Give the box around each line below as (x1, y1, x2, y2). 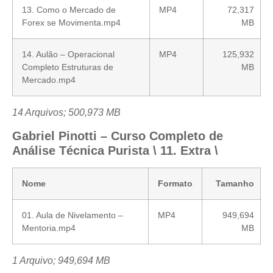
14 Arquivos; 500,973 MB (12, 107, 121, 118)
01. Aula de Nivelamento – (22, 210, 123, 221)
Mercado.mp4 (22, 74, 76, 85)
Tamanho (216, 179, 254, 189)
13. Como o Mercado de (22, 4, 116, 15)
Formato (158, 179, 193, 189)
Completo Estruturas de (22, 62, 113, 72)
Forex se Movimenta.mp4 (22, 17, 121, 27)
